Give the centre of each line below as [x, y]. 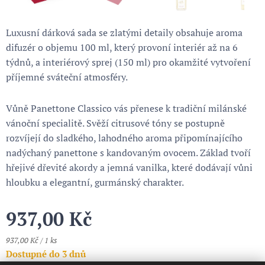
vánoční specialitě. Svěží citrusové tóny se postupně [115, 123]
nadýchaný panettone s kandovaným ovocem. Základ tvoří [128, 153]
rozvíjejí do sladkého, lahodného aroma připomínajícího [124, 138]
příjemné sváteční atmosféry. [67, 77]
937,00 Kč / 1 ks [31, 240]
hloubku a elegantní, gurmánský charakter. [95, 182]
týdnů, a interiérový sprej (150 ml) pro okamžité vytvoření [128, 62]
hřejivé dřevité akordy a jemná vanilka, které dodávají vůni [129, 167]
